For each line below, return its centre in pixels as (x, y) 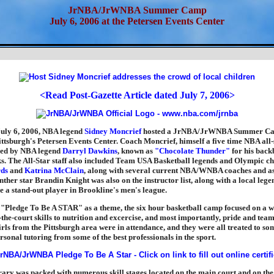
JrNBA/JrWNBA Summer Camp (137, 10)
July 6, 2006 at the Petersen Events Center (137, 21)
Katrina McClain (54, 170)
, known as (136, 151)
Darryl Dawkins (90, 151)
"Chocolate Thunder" (192, 151)
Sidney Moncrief (113, 131)
